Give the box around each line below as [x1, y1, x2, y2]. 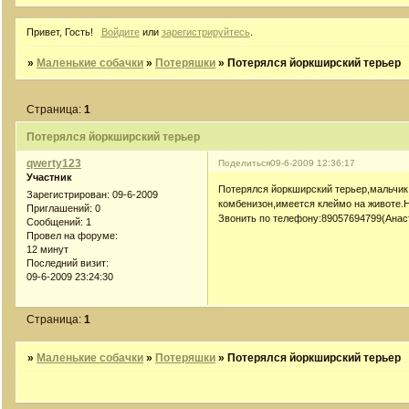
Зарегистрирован [26, 189, 107, 201]
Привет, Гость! [26, 26, 93, 38]
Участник [26, 171, 72, 183]
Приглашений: [26, 203, 92, 215]
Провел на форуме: [26, 230, 118, 242]
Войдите [100, 26, 140, 38]
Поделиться [218, 157, 271, 168]
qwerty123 [26, 156, 81, 170]
